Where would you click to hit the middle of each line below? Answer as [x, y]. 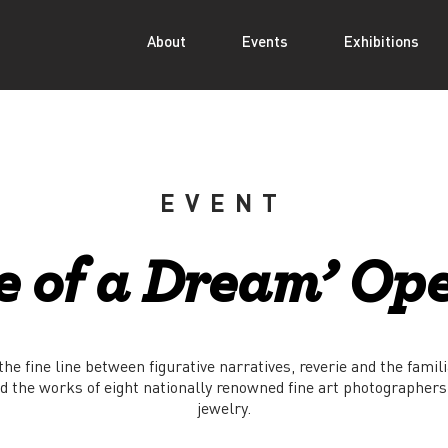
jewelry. [223, 407]
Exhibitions [381, 41]
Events [265, 41]
